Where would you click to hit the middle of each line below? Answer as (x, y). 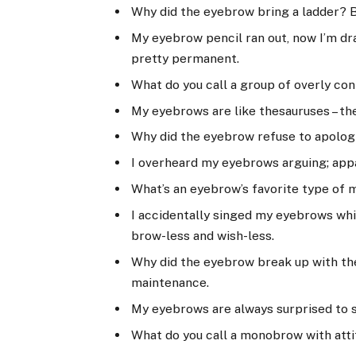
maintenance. (170, 283)
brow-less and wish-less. (203, 236)
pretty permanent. (186, 58)
